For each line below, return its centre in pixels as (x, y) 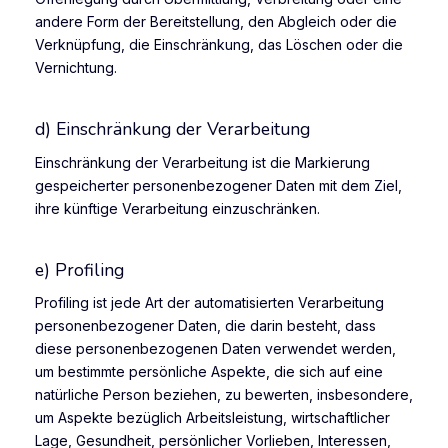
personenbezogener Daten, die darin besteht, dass (205, 326)
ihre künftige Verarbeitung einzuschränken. (177, 208)
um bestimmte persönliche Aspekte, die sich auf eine (209, 372)
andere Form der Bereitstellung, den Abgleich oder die (216, 21)
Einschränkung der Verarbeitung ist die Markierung (202, 162)
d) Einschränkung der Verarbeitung (172, 128)
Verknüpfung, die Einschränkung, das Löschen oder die (219, 44)
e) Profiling (79, 269)
